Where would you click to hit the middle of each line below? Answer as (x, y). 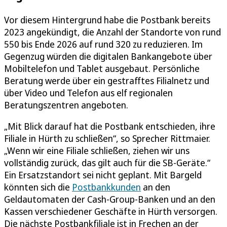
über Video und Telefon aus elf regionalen (88, 92)
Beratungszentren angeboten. (66, 105)
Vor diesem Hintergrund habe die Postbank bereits (107, 20)
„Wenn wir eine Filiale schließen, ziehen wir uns (97, 150)
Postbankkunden (106, 187)
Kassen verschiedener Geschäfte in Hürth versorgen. (111, 211)
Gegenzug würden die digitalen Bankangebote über (108, 56)
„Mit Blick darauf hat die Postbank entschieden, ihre (110, 126)
